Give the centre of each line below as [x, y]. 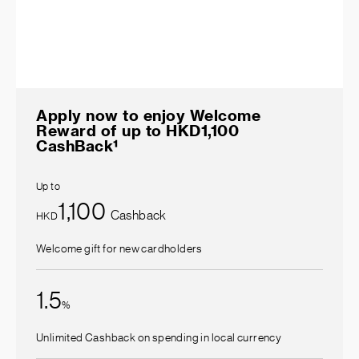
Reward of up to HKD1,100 [137, 131]
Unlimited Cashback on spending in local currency [159, 338]
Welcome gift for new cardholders [119, 249]
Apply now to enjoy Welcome [148, 115]
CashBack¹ [78, 146]
